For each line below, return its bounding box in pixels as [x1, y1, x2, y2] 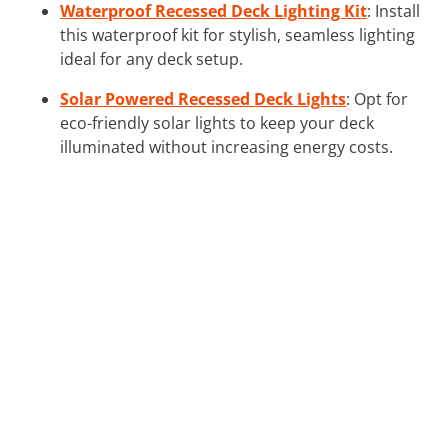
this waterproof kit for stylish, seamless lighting [60, 23, 415, 46]
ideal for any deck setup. [60, 47, 243, 70]
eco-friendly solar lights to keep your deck [60, 111, 374, 134]
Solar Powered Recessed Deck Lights [60, 87, 346, 110]
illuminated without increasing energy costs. [60, 135, 393, 158]
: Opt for [346, 87, 408, 110]
